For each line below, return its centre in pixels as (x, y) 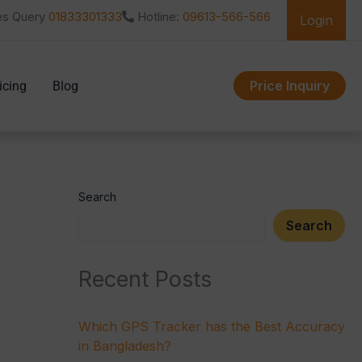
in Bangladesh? (124, 346)
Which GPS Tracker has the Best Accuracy (211, 327)
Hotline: (158, 16)
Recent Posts (145, 279)
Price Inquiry (290, 86)
